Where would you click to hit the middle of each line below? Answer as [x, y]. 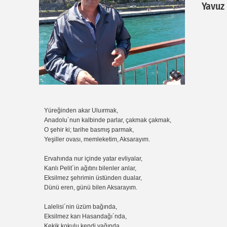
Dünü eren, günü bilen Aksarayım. [91, 187]
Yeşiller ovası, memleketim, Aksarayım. [98, 139]
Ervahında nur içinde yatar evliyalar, [94, 158]
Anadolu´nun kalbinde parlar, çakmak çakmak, [108, 120]
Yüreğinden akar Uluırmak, [82, 110]
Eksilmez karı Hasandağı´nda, [86, 216]
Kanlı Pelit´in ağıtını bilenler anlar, [91, 168]
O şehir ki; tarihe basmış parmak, [90, 129]
